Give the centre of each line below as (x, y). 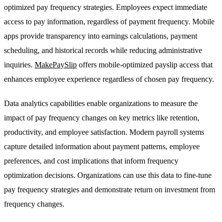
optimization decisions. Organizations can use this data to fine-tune (108, 175)
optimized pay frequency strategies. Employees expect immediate (106, 7)
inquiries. (19, 65)
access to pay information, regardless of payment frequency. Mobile (109, 22)
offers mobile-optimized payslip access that (145, 65)
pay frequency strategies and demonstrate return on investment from (110, 190)
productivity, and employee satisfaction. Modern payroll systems (104, 132)
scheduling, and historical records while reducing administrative (103, 51)
